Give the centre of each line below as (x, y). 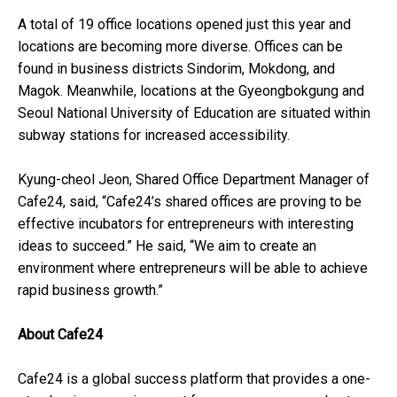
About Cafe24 (60, 334)
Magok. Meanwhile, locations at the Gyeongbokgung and (191, 91)
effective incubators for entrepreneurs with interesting (186, 224)
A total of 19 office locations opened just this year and (184, 25)
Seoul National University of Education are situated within (194, 113)
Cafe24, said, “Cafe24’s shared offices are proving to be (190, 202)
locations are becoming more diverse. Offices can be (180, 47)
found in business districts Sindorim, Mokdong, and (176, 69)
